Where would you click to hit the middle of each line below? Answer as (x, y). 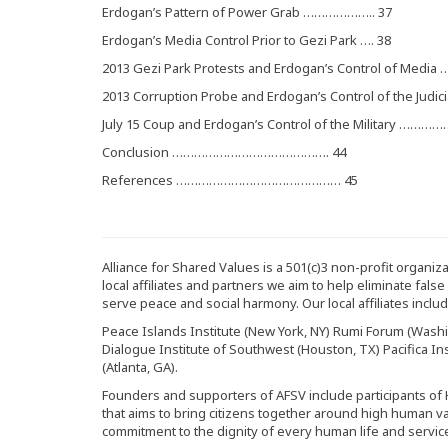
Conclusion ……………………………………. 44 (224, 152)
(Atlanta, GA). (140, 367)
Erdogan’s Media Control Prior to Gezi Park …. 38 (246, 40)
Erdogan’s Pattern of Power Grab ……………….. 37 (247, 12)
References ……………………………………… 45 (230, 180)
